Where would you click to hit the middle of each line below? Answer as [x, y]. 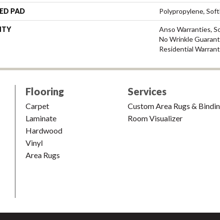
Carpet [37, 106]
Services [147, 91]
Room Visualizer [155, 118]
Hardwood [44, 130]
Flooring [45, 91]
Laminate [41, 118]
